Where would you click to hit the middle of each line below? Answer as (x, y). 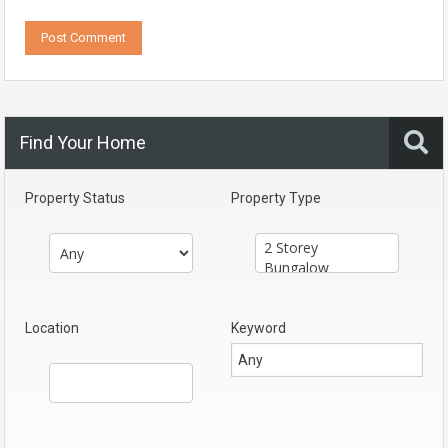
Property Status (75, 198)
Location (52, 328)
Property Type (276, 198)
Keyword (258, 328)
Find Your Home (83, 142)
